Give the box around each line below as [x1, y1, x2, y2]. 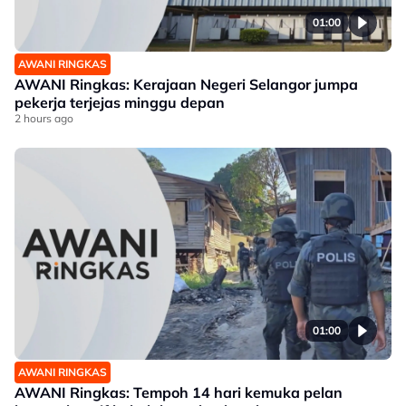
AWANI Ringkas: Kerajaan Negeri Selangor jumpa [14, 75, 358, 93]
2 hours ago [14, 111, 73, 125]
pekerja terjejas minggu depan [14, 93, 225, 111]
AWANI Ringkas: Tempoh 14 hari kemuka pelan [14, 383, 343, 401]
